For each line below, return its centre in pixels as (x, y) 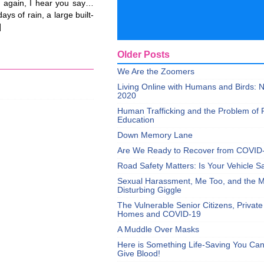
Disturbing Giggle (149, 190)
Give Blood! (139, 254)
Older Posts (143, 54)
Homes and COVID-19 (159, 214)
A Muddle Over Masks (158, 230)
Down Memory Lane (155, 135)
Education (136, 120)
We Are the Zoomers (156, 72)
